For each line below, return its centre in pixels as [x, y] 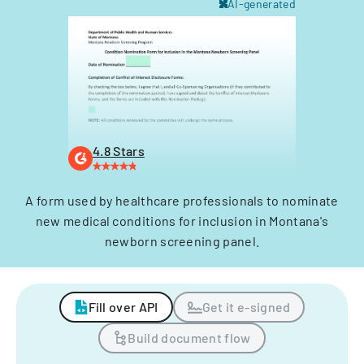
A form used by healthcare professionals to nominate [182, 200]
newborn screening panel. [182, 241]
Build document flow [189, 338]
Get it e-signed [246, 307]
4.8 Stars [119, 151]
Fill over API [123, 307]
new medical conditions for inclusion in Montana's [182, 221]
